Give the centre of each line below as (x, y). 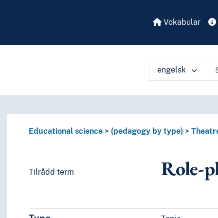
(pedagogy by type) (147, 131)
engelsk (173, 70)
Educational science (65, 131)
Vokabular (181, 22)
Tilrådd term (51, 172)
